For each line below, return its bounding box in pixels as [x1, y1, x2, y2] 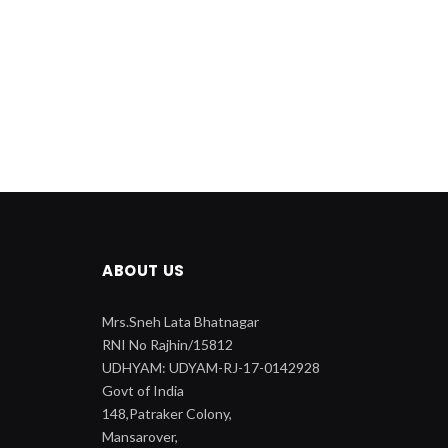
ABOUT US [102, 259, 185, 281]
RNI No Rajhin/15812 [102, 335, 233, 353]
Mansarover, [102, 427, 178, 445]
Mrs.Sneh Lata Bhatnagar [102, 312, 259, 330]
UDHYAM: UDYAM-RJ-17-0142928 [102, 358, 320, 376]
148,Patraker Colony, [102, 404, 232, 422]
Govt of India [102, 381, 184, 399]
